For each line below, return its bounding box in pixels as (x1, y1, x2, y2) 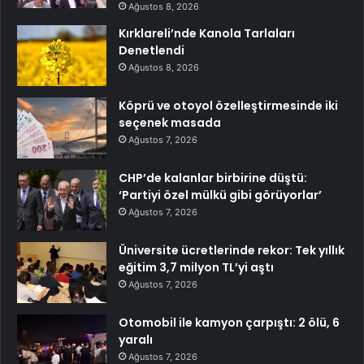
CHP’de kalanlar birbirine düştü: (119, 170, 307, 187)
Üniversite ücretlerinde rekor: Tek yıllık (119, 242, 344, 259)
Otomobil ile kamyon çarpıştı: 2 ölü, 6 (119, 314, 340, 331)
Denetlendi (119, 42, 184, 59)
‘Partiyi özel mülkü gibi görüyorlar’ (119, 187, 322, 204)
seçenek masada (119, 115, 221, 132)
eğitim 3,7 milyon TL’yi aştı (119, 259, 274, 276)
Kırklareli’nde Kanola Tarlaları (119, 25, 295, 42)
